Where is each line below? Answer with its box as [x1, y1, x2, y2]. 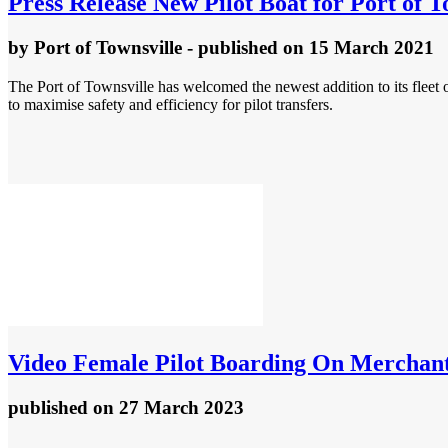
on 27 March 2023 [93, 396, 244, 418]
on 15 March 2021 [283, 37, 434, 59]
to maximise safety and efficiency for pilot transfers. [8, 95, 333, 113]
